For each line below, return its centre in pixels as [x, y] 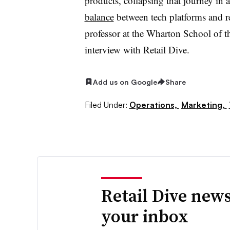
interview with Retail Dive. [137, 49]
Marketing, [204, 105]
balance [99, 16]
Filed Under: [106, 105]
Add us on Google [125, 82]
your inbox [145, 216]
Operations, [154, 105]
